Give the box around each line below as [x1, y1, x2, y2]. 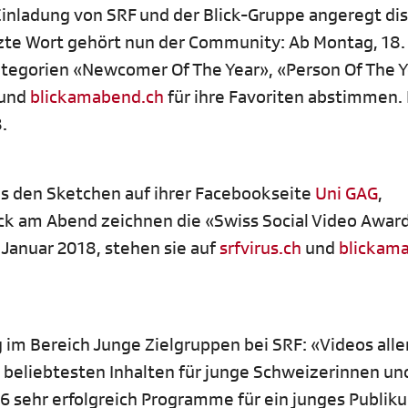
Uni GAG [315, 182, 378, 206]
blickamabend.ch [30, 86, 164, 109]
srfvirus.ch [219, 237, 301, 260]
